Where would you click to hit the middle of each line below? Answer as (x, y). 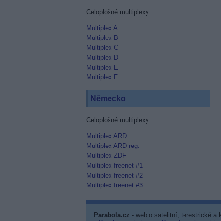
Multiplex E (102, 67)
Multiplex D (102, 57)
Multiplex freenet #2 (114, 175)
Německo (108, 98)
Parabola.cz (111, 215)
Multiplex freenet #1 (114, 166)
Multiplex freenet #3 (114, 185)
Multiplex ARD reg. (113, 146)
